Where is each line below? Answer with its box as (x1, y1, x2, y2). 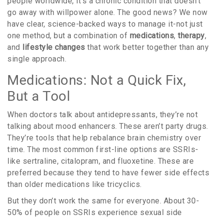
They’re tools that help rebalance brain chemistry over (7, 133, 201, 143)
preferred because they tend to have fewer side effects (7, 168, 209, 178)
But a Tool (7, 88, 70, 105)
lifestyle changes (22, 43, 85, 52)
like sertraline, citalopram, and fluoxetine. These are (7, 156, 194, 166)
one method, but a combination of (7, 31, 130, 41)
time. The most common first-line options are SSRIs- (7, 145, 199, 155)
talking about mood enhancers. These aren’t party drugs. (7, 122, 208, 131)
